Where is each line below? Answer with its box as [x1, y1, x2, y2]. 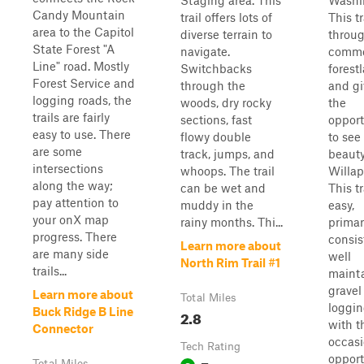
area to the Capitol [32, 24, 134, 39]
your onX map [32, 212, 109, 227]
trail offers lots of [180, 10, 272, 24]
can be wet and [180, 180, 266, 195]
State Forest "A [32, 41, 115, 56]
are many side [32, 246, 109, 261]
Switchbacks [180, 61, 252, 76]
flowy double [180, 129, 251, 144]
